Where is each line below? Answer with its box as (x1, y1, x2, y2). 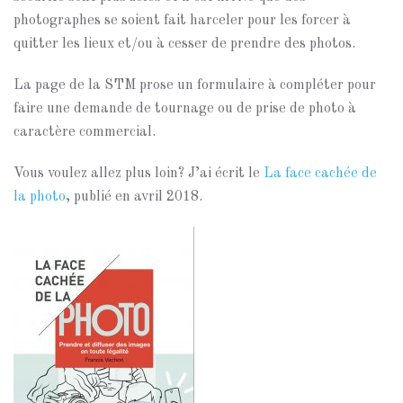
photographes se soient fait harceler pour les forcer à (13, 13, 351, 28)
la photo (13, 190, 66, 204)
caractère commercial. (13, 125, 156, 139)
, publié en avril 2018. (66, 190, 202, 204)
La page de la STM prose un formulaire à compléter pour (13, 78, 376, 93)
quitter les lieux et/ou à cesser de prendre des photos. (13, 37, 355, 51)
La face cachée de (264, 166, 377, 181)
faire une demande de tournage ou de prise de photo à (13, 102, 356, 116)
